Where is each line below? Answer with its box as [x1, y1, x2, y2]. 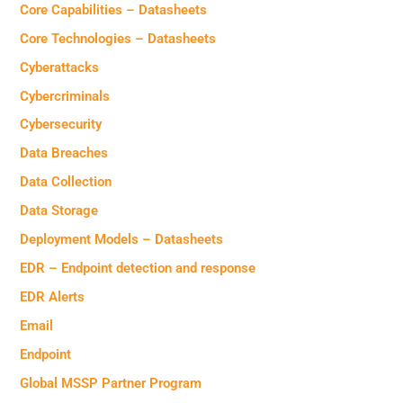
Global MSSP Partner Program [20, 374, 202, 391]
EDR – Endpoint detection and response [20, 260, 256, 277]
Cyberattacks [20, 58, 100, 76]
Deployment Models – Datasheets [20, 231, 224, 248]
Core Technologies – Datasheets [20, 30, 217, 47]
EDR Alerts [20, 289, 85, 306]
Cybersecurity [20, 116, 103, 133]
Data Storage [20, 202, 99, 219]
